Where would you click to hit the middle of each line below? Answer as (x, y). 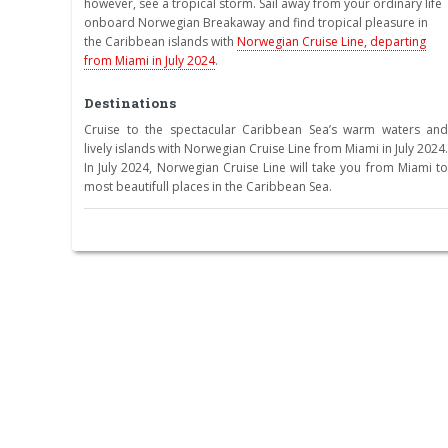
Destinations (130, 103)
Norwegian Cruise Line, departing (331, 42)
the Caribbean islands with (160, 42)
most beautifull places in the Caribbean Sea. (208, 186)
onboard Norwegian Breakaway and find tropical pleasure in (256, 23)
